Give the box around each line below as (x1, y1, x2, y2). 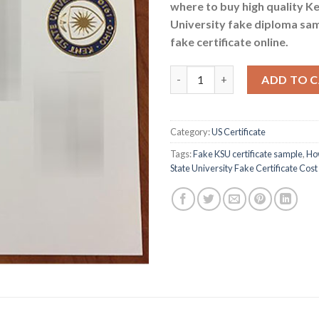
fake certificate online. (170, 34, 288, 48)
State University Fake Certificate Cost (170, 162, 318, 174)
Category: (170, 125, 211, 137)
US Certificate (211, 125, 266, 137)
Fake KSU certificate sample (193, 147, 303, 159)
